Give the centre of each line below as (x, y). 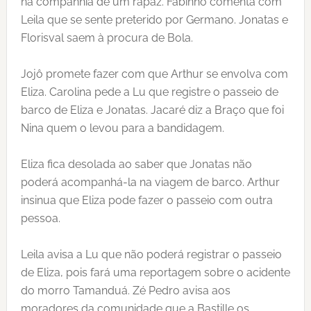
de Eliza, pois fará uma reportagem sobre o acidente (155, 272)
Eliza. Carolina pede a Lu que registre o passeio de (149, 92)
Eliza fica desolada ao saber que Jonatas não (136, 164)
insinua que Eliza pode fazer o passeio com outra (146, 200)
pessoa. (40, 218)
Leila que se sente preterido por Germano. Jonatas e (154, 20)
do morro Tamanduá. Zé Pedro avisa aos (125, 291)
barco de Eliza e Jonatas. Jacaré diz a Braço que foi (152, 110)
